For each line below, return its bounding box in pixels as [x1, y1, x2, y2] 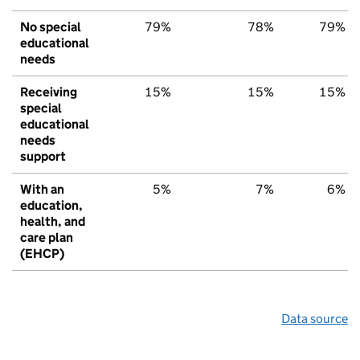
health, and [20, 213, 85, 229]
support [20, 148, 66, 164]
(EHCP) [20, 245, 64, 261]
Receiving [20, 84, 77, 100]
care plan [20, 229, 73, 245]
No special [20, 18, 81, 35]
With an [20, 181, 64, 197]
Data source [281, 310, 348, 326]
